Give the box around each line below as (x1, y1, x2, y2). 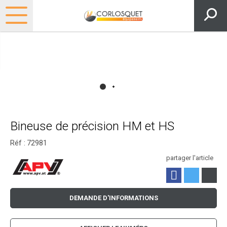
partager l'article (166, 154, 213, 162)
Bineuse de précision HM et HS (10, 119, 174, 134)
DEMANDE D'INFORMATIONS (69, 194, 158, 202)
